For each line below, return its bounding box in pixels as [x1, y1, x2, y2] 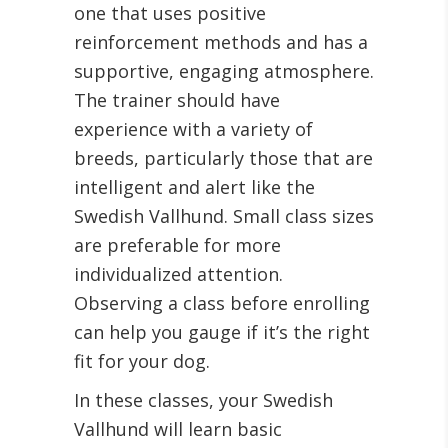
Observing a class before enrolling [74, 291, 370, 316]
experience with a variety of [74, 117, 313, 142]
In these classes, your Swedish [74, 388, 333, 413]
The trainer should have [74, 88, 280, 113]
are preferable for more [74, 233, 281, 258]
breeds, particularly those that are [74, 146, 373, 171]
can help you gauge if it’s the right [74, 320, 370, 345]
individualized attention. [74, 262, 283, 287]
